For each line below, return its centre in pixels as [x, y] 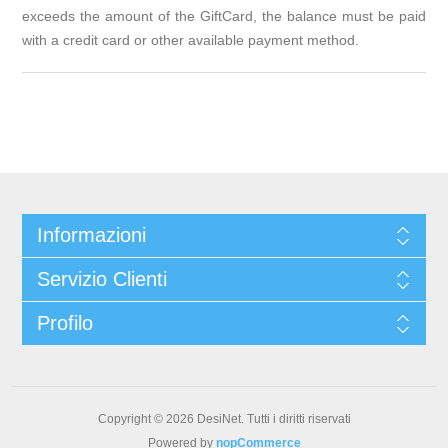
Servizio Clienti [101, 279]
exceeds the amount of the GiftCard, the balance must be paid [224, 16]
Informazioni [91, 235]
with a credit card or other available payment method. [191, 40]
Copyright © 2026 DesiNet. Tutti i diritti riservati [224, 419]
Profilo [64, 323]
